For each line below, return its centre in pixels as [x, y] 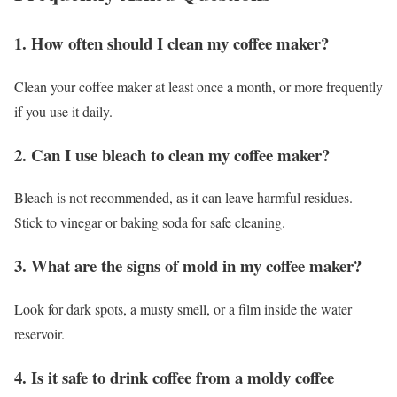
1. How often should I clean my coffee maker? [171, 43]
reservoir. [39, 333]
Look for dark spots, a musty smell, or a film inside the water [183, 308]
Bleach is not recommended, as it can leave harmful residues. [183, 198]
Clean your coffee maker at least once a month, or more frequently [198, 86]
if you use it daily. [63, 111]
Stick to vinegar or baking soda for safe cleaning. [150, 222]
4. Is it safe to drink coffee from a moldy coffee [174, 377]
